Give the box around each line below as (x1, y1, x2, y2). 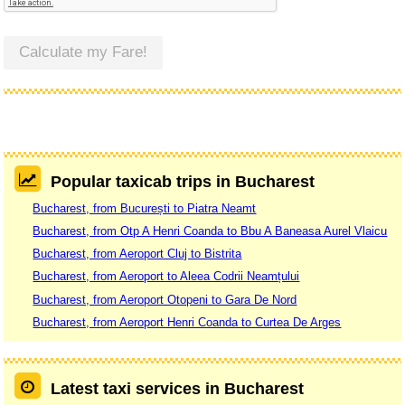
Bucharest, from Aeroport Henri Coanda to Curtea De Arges (33, 315, 342, 329)
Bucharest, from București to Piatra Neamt (33, 201, 257, 215)
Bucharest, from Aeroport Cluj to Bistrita (33, 247, 242, 261)
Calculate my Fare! (19, 43, 148, 61)
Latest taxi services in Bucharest (50, 379, 304, 398)
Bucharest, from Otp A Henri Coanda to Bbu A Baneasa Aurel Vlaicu (33, 223, 388, 238)
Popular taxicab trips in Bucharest (50, 173, 315, 192)
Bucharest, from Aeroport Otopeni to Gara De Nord (33, 292, 297, 306)
